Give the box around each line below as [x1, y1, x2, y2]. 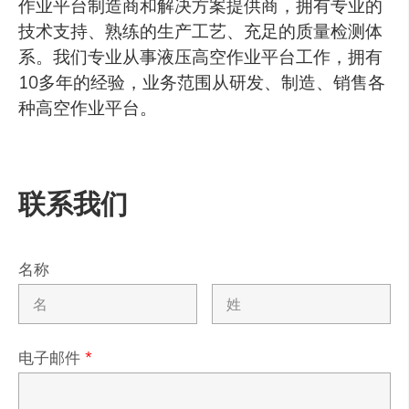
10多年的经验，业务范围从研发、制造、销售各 [17, 71, 385, 94]
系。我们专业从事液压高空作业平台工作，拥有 [17, 46, 383, 68]
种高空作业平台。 [17, 97, 157, 120]
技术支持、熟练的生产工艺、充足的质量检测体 [17, 20, 383, 43]
